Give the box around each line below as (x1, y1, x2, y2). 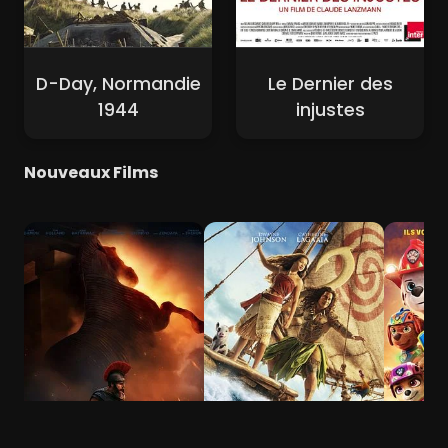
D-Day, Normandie (35, 71, 201, 96)
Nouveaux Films (24, 161, 158, 185)
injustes (295, 97, 365, 122)
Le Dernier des (267, 71, 393, 96)
